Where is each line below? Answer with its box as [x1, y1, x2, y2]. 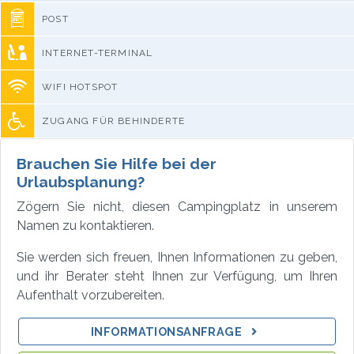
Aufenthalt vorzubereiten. [17, 287, 164, 303]
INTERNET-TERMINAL [42, 47, 153, 58]
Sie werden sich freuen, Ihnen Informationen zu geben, [17, 249, 337, 265]
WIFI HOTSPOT [42, 81, 119, 92]
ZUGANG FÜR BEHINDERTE [42, 115, 186, 126]
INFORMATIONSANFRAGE [90, 324, 243, 338]
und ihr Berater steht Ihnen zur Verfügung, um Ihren [17, 268, 337, 284]
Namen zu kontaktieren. [17, 217, 154, 233]
